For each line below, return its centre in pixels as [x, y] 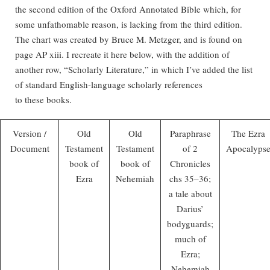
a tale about [190, 193]
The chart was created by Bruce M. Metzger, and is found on [129, 39]
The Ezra [248, 133]
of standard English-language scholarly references [109, 84]
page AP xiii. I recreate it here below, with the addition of [122, 54]
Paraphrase [190, 133]
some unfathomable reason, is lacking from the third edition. [129, 24]
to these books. [43, 99]
